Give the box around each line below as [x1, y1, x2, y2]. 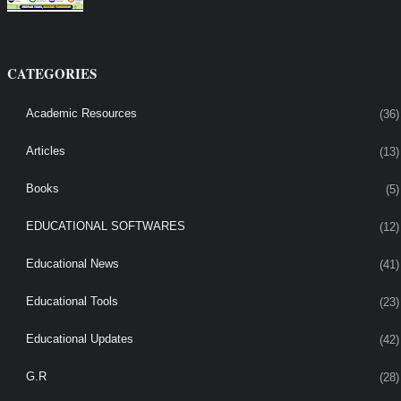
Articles [25, 144, 65, 158]
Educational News [25, 257, 119, 271]
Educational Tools [25, 294, 118, 309]
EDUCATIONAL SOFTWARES [25, 219, 185, 234]
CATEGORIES [6, 64, 97, 84]
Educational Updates [25, 332, 133, 346]
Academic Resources [25, 107, 137, 121]
